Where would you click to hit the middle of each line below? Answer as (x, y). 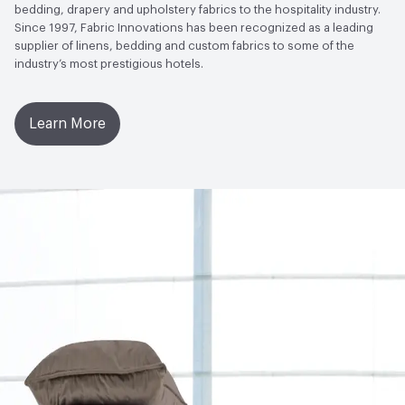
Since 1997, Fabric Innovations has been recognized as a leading (194, 27)
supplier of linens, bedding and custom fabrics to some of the (184, 45)
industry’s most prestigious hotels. (109, 63)
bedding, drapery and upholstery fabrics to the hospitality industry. (198, 9)
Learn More (67, 123)
